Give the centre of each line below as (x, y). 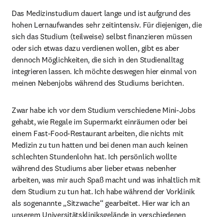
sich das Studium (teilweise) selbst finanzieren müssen (102, 36)
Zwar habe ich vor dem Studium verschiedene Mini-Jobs (104, 110)
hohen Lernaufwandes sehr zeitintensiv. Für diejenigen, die (107, 25)
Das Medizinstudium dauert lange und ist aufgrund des (101, 13)
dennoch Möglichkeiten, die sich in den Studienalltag (98, 60)
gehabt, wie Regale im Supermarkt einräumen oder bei (100, 122)
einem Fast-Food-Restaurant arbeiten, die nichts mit (98, 133)
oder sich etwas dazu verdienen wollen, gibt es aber (95, 48)
